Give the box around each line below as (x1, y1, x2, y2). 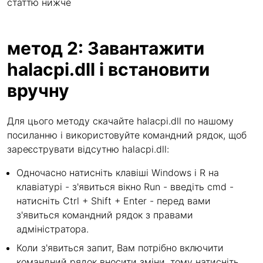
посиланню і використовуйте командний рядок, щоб (7, 129, 247, 141)
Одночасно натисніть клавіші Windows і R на (16, 167, 219, 178)
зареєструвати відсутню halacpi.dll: (7, 143, 169, 155)
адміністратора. (16, 223, 89, 235)
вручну (7, 80, 69, 101)
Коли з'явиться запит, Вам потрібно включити (16, 242, 224, 254)
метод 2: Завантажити (7, 38, 204, 59)
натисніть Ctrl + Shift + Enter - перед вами (16, 195, 211, 207)
